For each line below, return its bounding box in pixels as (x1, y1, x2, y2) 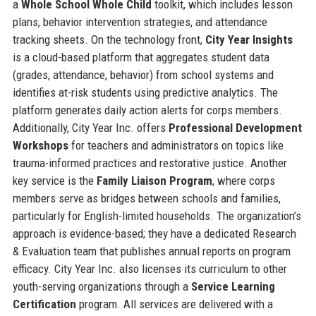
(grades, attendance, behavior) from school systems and (12, 67, 274, 82)
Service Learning (190, 279, 275, 293)
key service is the (12, 173, 97, 188)
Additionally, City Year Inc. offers (12, 120, 169, 135)
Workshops (12, 138, 68, 152)
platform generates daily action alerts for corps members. (12, 102, 282, 117)
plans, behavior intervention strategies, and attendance (12, 14, 267, 29)
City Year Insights (205, 32, 293, 47)
